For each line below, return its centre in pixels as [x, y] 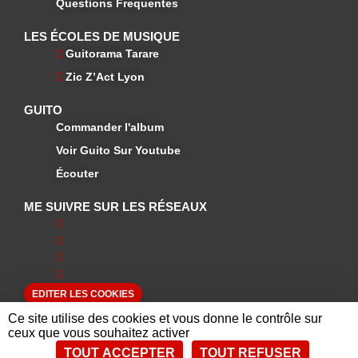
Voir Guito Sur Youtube [118, 151]
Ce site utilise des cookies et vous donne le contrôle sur [165, 318]
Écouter [77, 174]
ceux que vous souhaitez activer [99, 333]
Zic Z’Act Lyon [105, 77]
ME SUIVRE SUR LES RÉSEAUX [115, 207]
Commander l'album [110, 127]
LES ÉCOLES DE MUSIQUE [102, 37]
